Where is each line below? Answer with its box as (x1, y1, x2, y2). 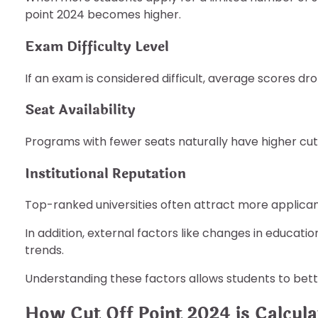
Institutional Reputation (25, 163, 186, 184)
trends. (25, 242, 64, 259)
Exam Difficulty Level (25, 35, 169, 57)
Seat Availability (25, 99, 136, 121)
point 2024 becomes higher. (25, 6, 181, 23)
